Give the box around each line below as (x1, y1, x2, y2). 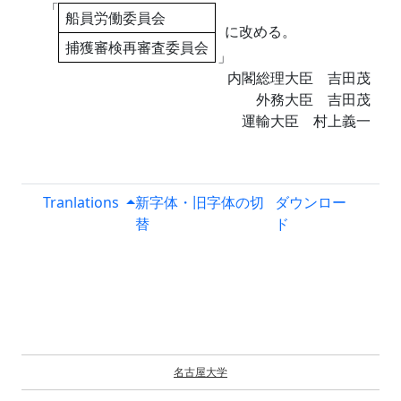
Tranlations (43, 192, 119, 212)
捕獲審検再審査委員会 (64, 37, 209, 57)
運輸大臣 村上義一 (242, 111, 371, 131)
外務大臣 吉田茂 (256, 90, 371, 109)
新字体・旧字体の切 (134, 192, 264, 212)
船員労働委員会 (64, 7, 166, 28)
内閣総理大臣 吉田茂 (227, 68, 371, 88)
